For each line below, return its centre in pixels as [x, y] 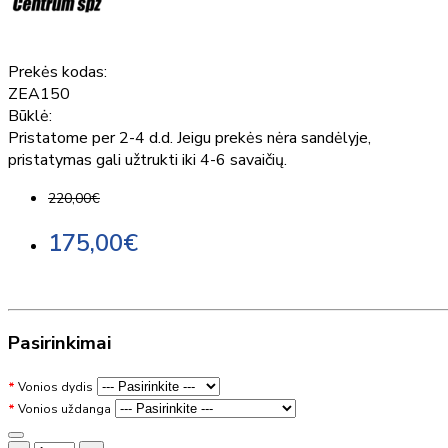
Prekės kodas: [57, 71]
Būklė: [30, 115]
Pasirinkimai [59, 343]
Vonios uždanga [64, 408]
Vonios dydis [55, 386]
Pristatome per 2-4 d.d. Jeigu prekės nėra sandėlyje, [189, 137]
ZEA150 [39, 93]
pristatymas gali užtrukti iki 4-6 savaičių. [147, 159]
